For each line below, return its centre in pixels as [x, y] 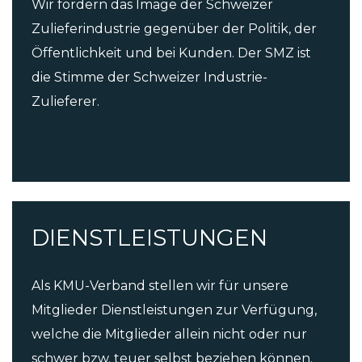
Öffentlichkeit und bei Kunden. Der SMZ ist [171, 53]
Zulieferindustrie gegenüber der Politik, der [174, 29]
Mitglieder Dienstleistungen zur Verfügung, [174, 310]
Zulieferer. [65, 102]
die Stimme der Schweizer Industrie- [149, 78]
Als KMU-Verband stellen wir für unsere [160, 286]
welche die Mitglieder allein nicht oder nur [169, 335]
